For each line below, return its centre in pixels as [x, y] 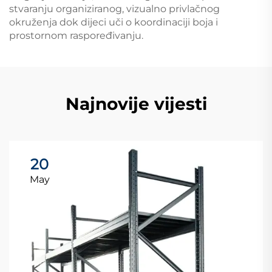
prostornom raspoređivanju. [76, 36]
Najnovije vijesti [136, 104]
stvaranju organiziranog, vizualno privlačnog [114, 9]
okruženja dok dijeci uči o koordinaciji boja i [114, 22]
